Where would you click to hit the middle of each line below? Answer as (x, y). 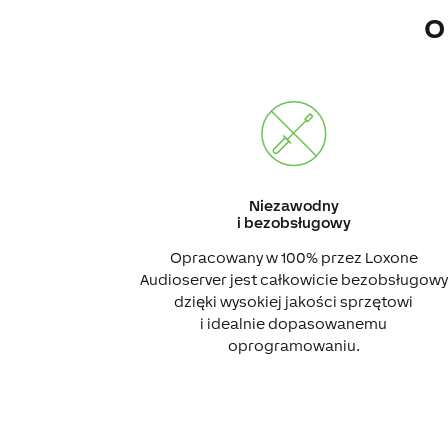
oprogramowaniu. (293, 345)
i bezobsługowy (293, 222)
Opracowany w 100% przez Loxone (293, 257)
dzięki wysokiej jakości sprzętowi (294, 301)
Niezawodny (293, 205)
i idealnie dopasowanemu (294, 323)
